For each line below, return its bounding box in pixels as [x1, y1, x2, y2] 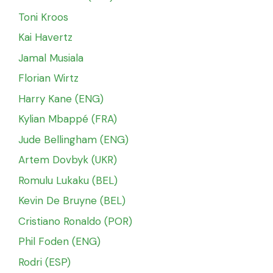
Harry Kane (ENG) [18, 91, 104, 105]
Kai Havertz [18, 30, 73, 44]
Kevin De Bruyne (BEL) [18, 194, 126, 208]
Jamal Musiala [18, 51, 83, 65]
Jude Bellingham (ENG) [18, 132, 129, 146]
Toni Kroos [18, 10, 68, 24]
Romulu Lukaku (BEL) [18, 173, 118, 187]
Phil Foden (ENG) [18, 235, 101, 249]
